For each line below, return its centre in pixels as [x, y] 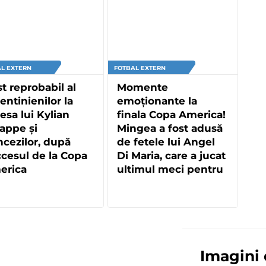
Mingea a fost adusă [170, 128]
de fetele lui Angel [166, 142]
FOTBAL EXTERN [140, 68]
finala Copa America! [171, 114]
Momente [142, 87]
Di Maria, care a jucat [171, 155]
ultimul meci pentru [170, 169]
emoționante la [157, 101]
